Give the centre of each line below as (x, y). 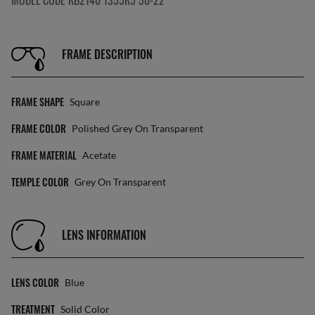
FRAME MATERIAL (44, 155)
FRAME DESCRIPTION (107, 54)
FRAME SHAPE (38, 102)
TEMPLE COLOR (40, 182)
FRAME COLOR (39, 128)
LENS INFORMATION (104, 234)
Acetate (99, 155)
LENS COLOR (35, 282)
